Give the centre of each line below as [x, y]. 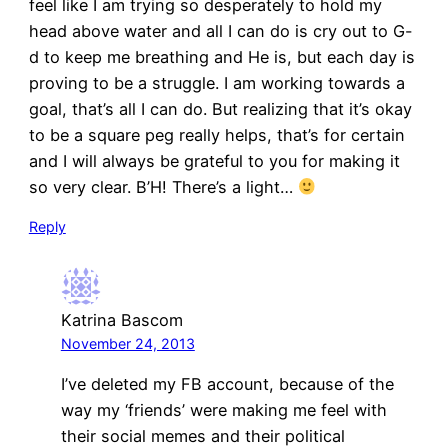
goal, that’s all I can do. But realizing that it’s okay [220, 109]
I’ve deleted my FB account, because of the [227, 384]
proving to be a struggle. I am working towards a [216, 83]
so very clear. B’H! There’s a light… [163, 187]
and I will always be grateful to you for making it [214, 161]
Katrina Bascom [121, 320]
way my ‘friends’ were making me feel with [223, 410]
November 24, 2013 [127, 344]
